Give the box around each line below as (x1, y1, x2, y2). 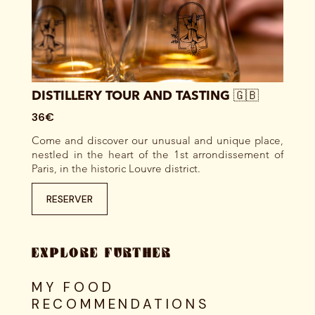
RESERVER (46, 192, 93, 205)
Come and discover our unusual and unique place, (31, 133, 284, 147)
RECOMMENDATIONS (31, 295, 210, 313)
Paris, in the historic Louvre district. (31, 161, 200, 175)
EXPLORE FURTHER (31, 245, 172, 261)
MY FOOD (31, 278, 115, 296)
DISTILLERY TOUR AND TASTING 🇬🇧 (31, 89, 259, 103)
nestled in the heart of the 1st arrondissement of (31, 147, 284, 161)
